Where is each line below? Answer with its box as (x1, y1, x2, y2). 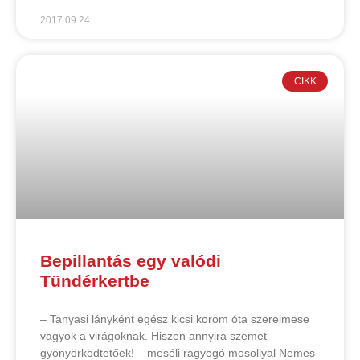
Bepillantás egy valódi (40, 251, 221, 270)
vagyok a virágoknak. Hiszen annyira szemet (40, 329, 267, 342)
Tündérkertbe (40, 271, 149, 290)
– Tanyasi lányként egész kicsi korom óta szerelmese (40, 312, 309, 325)
